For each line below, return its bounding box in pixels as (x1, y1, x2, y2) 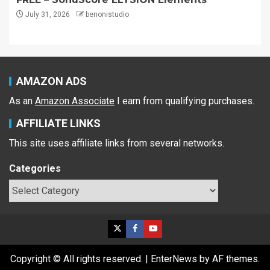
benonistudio (86, 10, 129, 19)
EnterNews (151, 253, 197, 265)
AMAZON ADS (16, 75, 87, 88)
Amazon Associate (35, 95, 115, 107)
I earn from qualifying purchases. (115, 95, 254, 107)
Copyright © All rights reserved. (10, 253, 145, 265)
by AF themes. (197, 253, 260, 265)
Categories (9, 163, 61, 175)
